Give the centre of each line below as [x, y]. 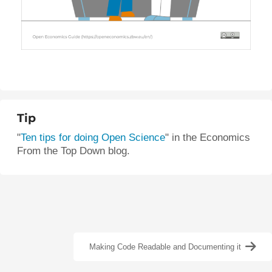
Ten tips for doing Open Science [93, 137]
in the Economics [211, 137]
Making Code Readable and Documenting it [165, 246]
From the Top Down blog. [73, 151]
